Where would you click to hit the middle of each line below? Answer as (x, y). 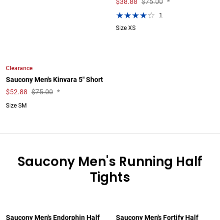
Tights (110, 177)
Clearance (19, 68)
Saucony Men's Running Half (110, 162)
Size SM (16, 106)
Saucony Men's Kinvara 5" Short (55, 80)
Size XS (126, 28)
